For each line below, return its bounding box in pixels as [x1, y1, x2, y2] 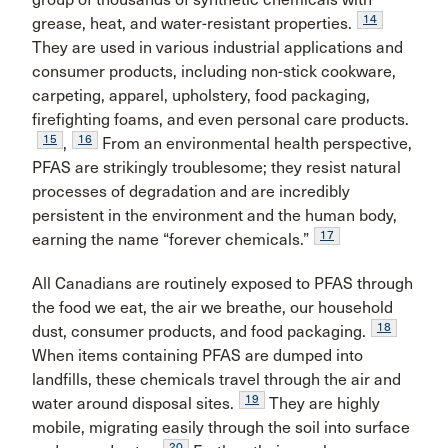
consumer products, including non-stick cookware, [32, 62, 396, 81]
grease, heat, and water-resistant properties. [32, 14, 352, 33]
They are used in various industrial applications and [32, 38, 403, 57]
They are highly [265, 394, 380, 413]
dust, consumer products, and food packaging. [32, 322, 366, 341]
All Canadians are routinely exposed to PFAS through [32, 274, 413, 293]
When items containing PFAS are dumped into [32, 346, 363, 365]
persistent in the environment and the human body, [32, 206, 397, 225]
